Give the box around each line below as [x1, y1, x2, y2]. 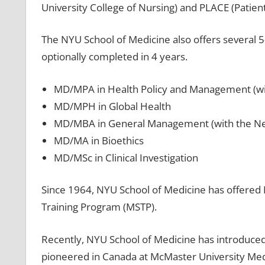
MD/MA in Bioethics [53, 133, 144, 147]
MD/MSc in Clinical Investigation [53, 150, 198, 164]
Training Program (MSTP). [41, 200, 157, 214]
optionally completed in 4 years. [41, 50, 188, 64]
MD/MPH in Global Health [53, 99, 171, 113]
